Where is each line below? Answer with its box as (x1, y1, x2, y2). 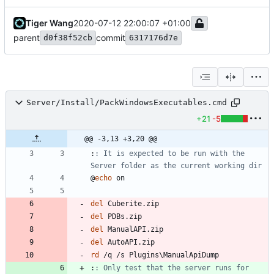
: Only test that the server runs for (95, 263, 249, 272)
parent (13, 32, 40, 43)
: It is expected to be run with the (95, 149, 245, 158)
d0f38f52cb (43, 32, 92, 42)
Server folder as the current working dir (91, 161, 262, 170)
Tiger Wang (26, 17, 73, 28)
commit (96, 32, 125, 43)
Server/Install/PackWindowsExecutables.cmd (26, 98, 227, 108)
